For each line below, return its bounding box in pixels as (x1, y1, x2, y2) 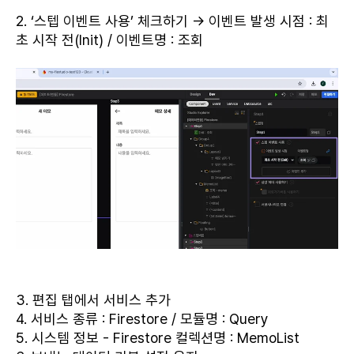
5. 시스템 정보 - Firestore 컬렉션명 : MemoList (16, 329, 299, 346)
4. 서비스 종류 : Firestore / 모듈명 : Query (16, 310, 269, 327)
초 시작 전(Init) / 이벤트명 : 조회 (16, 32, 203, 49)
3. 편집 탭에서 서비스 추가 (16, 291, 171, 308)
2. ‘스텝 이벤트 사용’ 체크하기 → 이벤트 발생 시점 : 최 (16, 13, 329, 30)
